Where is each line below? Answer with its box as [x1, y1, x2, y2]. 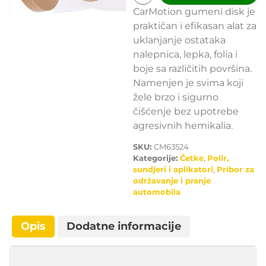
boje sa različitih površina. [133, 63, 252, 74]
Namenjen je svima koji [133, 77, 243, 88]
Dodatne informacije [66, 220, 181, 233]
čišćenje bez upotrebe [133, 106, 239, 117]
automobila [133, 187, 180, 197]
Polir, [207, 153, 229, 163]
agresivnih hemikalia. [133, 120, 233, 131]
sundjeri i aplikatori [133, 164, 213, 175]
